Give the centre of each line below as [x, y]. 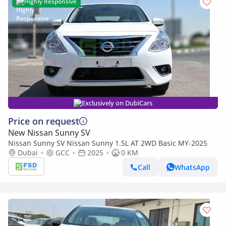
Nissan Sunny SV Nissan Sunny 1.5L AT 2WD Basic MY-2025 [108, 143]
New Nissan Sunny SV [49, 133]
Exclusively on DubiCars [117, 103]
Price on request [44, 121]
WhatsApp [192, 167]
